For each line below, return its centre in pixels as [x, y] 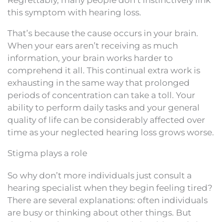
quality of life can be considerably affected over [106, 120]
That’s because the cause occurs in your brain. [103, 33]
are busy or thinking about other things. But [99, 212]
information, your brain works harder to [90, 58]
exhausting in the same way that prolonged [99, 83]
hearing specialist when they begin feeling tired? [110, 188]
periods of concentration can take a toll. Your [101, 95]
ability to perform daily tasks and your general [104, 107]
